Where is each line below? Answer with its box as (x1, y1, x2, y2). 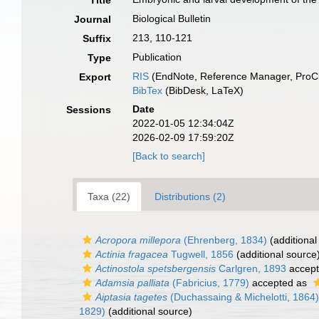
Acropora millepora (95, 234, 181, 246)
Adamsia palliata (95, 277, 169, 288)
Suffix (83, 33, 112, 44)
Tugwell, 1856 (168, 249, 234, 260)
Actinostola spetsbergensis (95, 263, 216, 274)
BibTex (132, 85, 163, 96)
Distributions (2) (155, 191, 226, 202)
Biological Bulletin (132, 13, 211, 24)
